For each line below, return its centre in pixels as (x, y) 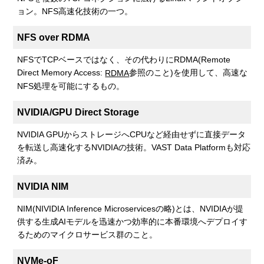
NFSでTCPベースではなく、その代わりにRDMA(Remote (124, 60)
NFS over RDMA (54, 38)
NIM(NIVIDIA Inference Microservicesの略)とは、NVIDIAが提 (131, 209)
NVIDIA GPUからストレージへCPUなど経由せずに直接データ (132, 135)
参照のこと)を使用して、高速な (189, 73)
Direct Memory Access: (61, 73)
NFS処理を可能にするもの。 (71, 86)
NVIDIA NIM (43, 187)
